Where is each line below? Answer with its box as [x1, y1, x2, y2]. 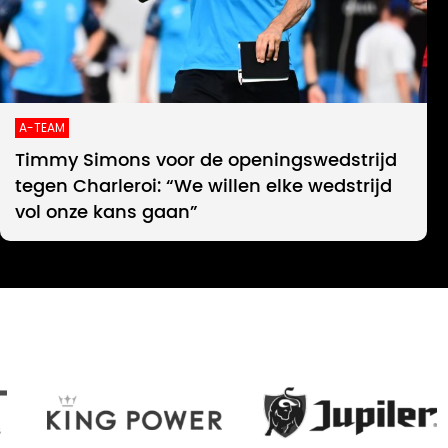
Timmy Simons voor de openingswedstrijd [15, 152, 397, 171]
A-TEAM [19, 119, 65, 137]
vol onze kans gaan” [15, 204, 198, 223]
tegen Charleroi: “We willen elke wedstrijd [15, 178, 392, 197]
